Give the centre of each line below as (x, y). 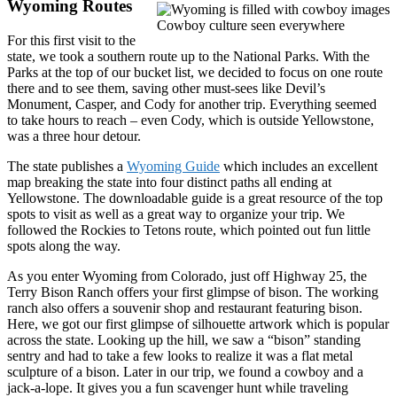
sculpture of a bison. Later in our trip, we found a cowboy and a (185, 372)
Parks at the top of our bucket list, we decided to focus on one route (195, 73)
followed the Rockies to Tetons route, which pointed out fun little (189, 230)
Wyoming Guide (173, 167)
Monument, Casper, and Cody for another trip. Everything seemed (192, 105)
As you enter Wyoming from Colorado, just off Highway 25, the (187, 276)
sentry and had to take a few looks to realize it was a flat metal (180, 356)
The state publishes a (67, 167)
